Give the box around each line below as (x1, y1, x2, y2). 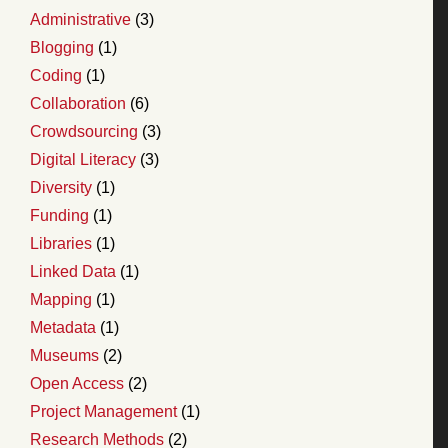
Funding (30, 206, 89, 224)
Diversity (30, 178, 92, 196)
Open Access (30, 374, 124, 392)
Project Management (30, 402, 177, 420)
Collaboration (30, 94, 126, 112)
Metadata (30, 318, 96, 336)
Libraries (30, 234, 92, 252)
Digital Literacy (30, 150, 136, 168)
